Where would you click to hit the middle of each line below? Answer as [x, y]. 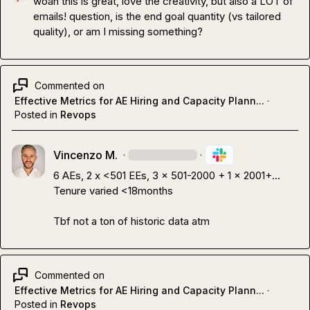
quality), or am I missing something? [118, 31]
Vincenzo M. [85, 155]
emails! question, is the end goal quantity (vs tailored [157, 16]
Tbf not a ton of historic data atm [131, 221]
